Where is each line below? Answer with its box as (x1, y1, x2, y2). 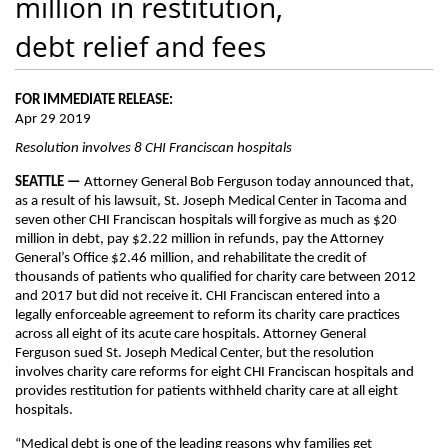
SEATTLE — (15, 175, 81, 190)
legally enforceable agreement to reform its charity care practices (15, 308, 400, 323)
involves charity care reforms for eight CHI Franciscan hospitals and (15, 365, 414, 380)
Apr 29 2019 (15, 112, 91, 127)
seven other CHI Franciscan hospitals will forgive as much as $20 (15, 213, 397, 228)
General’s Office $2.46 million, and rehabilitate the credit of (15, 251, 367, 266)
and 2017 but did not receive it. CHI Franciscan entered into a (15, 289, 380, 304)
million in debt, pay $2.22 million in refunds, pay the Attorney (15, 232, 384, 247)
